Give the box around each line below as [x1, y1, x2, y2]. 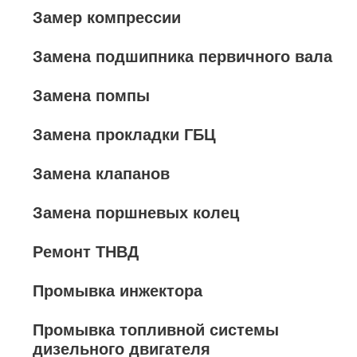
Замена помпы [33, 87, 150, 104]
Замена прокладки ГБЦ [33, 126, 216, 143]
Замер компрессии [33, 9, 181, 26]
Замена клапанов [33, 165, 170, 182]
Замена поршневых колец [33, 204, 239, 222]
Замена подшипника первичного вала [33, 48, 332, 65]
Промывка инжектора [33, 282, 202, 300]
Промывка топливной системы [33, 321, 279, 339]
